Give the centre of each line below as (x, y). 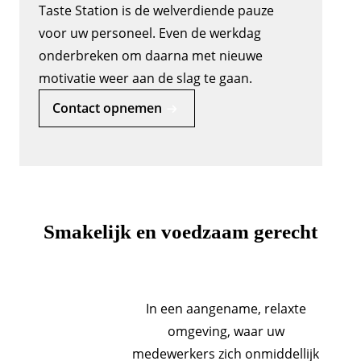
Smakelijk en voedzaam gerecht (180, 232)
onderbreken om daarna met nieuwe (151, 56)
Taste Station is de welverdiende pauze (156, 10)
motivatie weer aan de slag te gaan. (147, 78)
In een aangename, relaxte (226, 309)
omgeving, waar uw (226, 331)
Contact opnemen (107, 108)
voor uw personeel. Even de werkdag (150, 33)
